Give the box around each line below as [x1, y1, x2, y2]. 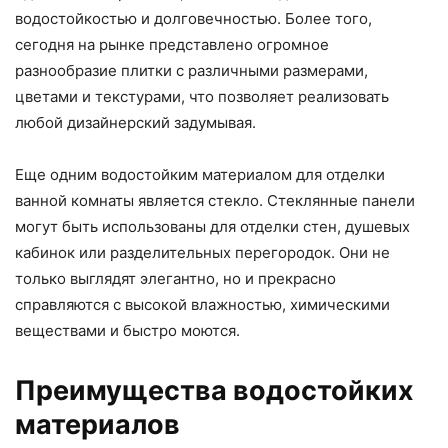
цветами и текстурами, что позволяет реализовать [15, 87, 389, 107]
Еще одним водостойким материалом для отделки [15, 165, 385, 185]
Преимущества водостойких [15, 374, 414, 408]
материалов [15, 408, 180, 442]
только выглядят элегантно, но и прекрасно [15, 269, 336, 289]
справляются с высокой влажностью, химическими [15, 295, 390, 315]
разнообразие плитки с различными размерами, [15, 61, 368, 81]
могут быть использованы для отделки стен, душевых [15, 217, 410, 237]
